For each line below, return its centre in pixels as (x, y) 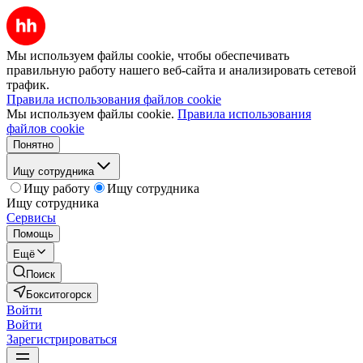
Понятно (33, 145)
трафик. (28, 85)
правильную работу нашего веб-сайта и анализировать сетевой (181, 70)
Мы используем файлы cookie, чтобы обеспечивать (148, 56)
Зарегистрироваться (62, 339)
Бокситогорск (59, 295)
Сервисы (31, 218)
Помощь (33, 234)
